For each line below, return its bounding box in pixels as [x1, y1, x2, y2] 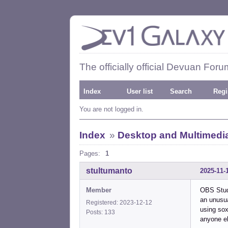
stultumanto [86, 166, 132, 175]
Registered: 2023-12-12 [86, 198, 152, 206]
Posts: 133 [86, 208, 118, 216]
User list [127, 88, 153, 95]
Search [170, 88, 192, 95]
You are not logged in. [79, 105, 144, 113]
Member [86, 186, 111, 194]
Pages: [79, 150, 100, 157]
